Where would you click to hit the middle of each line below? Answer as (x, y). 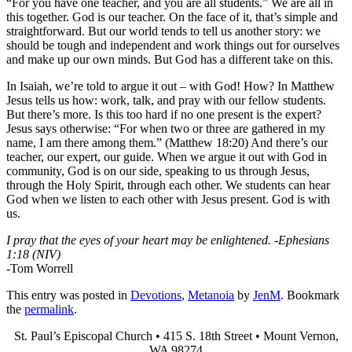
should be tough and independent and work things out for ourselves (173, 45)
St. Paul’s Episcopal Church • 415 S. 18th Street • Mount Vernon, (176, 335)
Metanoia (211, 295)
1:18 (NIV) (33, 254)
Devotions (156, 295)
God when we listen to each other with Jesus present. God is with (168, 199)
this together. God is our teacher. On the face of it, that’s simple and (172, 16)
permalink (49, 309)
